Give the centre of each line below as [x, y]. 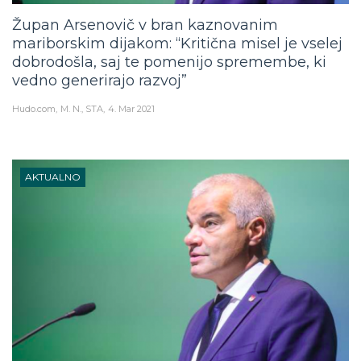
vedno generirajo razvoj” [100, 70]
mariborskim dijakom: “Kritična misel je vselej [177, 33]
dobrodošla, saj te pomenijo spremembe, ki [169, 51]
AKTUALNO [53, 166]
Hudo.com [34, 98]
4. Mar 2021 [131, 98]
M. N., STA [82, 98]
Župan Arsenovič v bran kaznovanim [145, 14]
